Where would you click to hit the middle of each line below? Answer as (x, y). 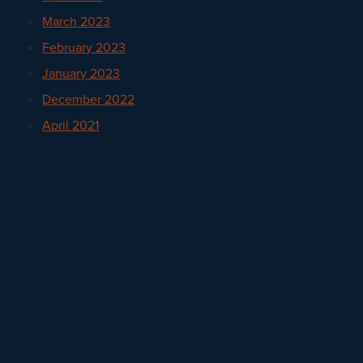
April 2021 (71, 125)
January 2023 (81, 73)
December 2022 (89, 99)
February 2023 (84, 47)
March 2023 (77, 21)
